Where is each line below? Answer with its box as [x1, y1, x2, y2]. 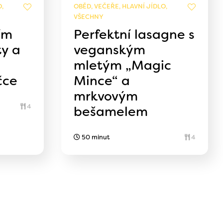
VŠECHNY [74, 12, 104, 21]
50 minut [80, 132, 110, 141]
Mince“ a [74, 72, 130, 89]
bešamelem [74, 103, 148, 120]
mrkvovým [74, 87, 138, 105]
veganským [74, 41, 146, 58]
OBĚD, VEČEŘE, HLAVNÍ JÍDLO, [74, 1, 168, 10]
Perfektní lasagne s [74, 25, 195, 43]
